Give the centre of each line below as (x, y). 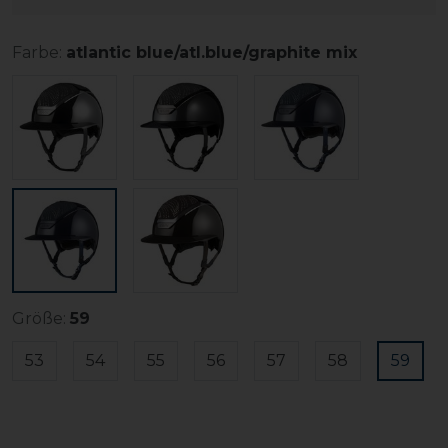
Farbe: (37, 52)
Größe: (39, 318)
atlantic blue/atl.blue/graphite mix (211, 52)
